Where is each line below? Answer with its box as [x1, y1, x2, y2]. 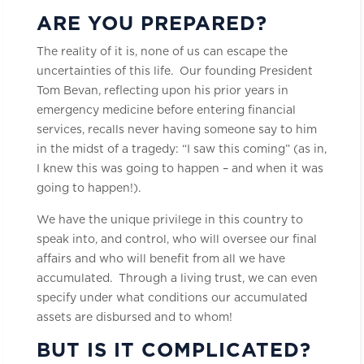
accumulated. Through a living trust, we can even [37, 272, 318, 284]
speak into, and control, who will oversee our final [37, 233, 317, 245]
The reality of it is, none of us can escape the [37, 45, 288, 58]
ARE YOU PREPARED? [37, 14, 280, 34]
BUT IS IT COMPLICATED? [37, 340, 324, 361]
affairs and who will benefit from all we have [37, 253, 285, 265]
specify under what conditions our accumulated [37, 292, 307, 304]
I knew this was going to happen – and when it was [37, 162, 323, 175]
